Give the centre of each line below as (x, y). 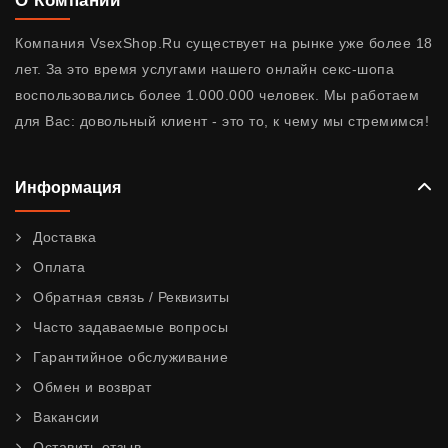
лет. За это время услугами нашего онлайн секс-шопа (204, 68)
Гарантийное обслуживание (130, 356)
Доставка (64, 236)
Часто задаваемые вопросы (130, 326)
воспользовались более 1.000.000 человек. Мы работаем (217, 94)
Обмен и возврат (92, 386)
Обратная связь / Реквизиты (131, 296)
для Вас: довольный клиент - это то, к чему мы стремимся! (222, 120)
